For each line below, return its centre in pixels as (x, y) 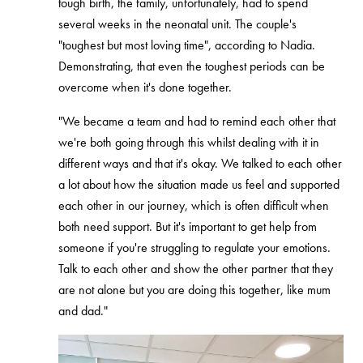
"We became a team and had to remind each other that (197, 121)
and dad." (83, 311)
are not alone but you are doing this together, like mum (194, 290)
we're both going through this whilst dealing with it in (189, 142)
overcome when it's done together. (145, 87)
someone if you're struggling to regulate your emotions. (194, 248)
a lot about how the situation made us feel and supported (199, 184)
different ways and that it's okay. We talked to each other (200, 163)
